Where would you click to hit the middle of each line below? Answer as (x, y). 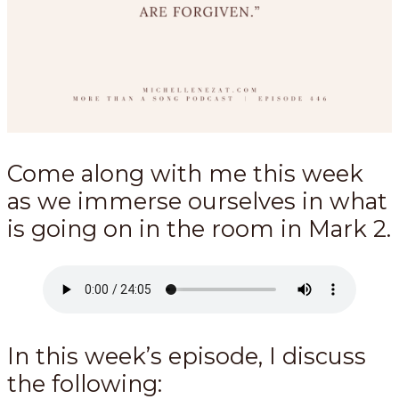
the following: (85, 383)
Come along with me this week (185, 174)
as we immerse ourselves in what (197, 201)
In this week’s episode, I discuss (187, 355)
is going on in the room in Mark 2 (197, 229)
